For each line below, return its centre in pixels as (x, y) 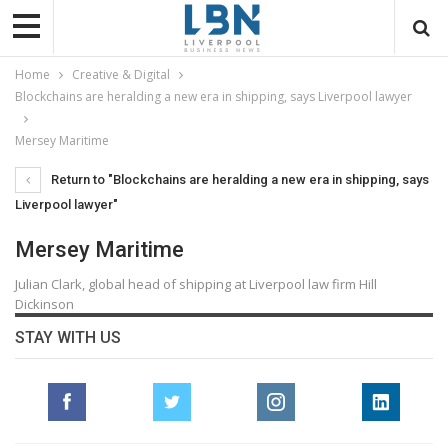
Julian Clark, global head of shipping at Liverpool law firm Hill (196, 283)
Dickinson (44, 303)
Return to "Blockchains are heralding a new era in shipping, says (238, 179)
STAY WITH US (68, 337)
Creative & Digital (121, 74)
